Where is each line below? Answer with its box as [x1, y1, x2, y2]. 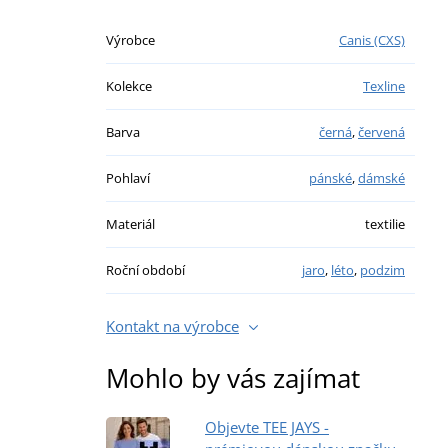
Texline [363, 76, 405, 95]
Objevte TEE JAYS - [205, 416, 329, 437]
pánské [309, 168, 352, 187]
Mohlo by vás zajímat [106, 359, 360, 396]
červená [358, 122, 405, 141]
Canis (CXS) [339, 30, 405, 49]
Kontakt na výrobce [106, 315, 239, 336]
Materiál [106, 214, 155, 233]
